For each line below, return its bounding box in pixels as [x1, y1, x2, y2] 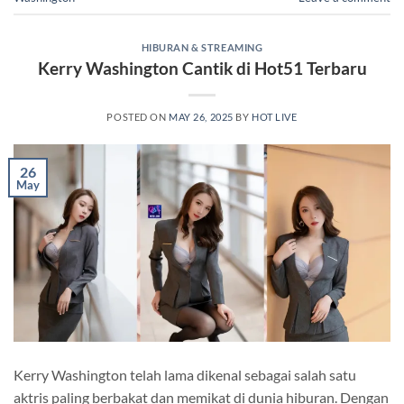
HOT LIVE [252, 110, 298, 123]
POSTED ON [106, 110, 170, 123]
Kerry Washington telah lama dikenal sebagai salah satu [14, 365, 356, 383]
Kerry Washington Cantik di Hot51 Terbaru [37, 57, 367, 78]
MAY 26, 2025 [169, 110, 234, 123]
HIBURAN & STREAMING [141, 41, 263, 53]
